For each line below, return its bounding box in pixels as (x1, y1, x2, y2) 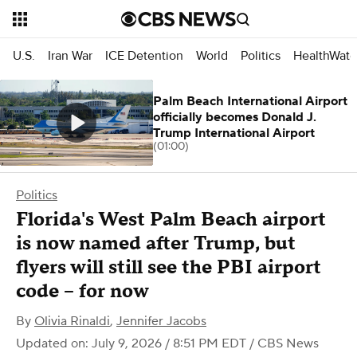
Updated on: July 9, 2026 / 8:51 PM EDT (16, 335, 246, 351)
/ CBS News (246, 335, 319, 351)
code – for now (16, 279, 149, 304)
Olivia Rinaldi (34, 313, 110, 329)
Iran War (48, 47, 92, 64)
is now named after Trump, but (16, 231, 296, 256)
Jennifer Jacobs (116, 313, 206, 329)
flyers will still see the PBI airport (16, 255, 321, 280)
